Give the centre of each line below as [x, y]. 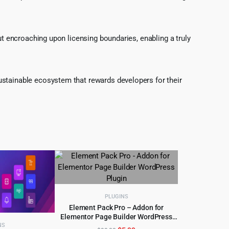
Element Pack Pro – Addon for [117, 207]
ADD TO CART [116, 219]
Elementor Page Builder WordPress [116, 216]
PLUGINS [116, 196]
